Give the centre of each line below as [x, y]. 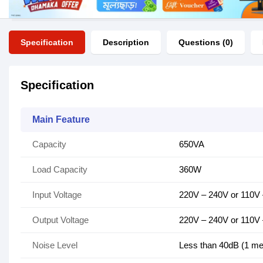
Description [126, 43]
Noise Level [55, 245]
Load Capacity [60, 170]
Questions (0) [206, 43]
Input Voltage [57, 195]
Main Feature [61, 120]
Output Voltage [60, 220]
